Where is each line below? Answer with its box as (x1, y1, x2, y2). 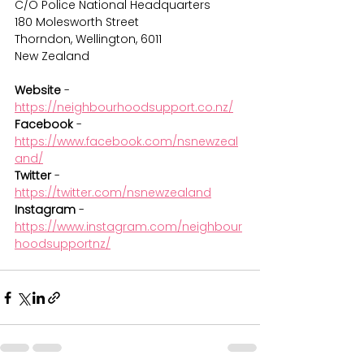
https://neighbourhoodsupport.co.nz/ (15, 99, 233, 116)
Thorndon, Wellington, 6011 (15, 31, 162, 48)
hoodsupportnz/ (15, 236, 110, 253)
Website (15, 82, 61, 99)
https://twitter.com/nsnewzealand (15, 184, 211, 201)
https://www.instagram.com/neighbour (15, 219, 242, 236)
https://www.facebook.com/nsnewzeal (15, 133, 238, 150)
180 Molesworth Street (15, 14, 139, 31)
